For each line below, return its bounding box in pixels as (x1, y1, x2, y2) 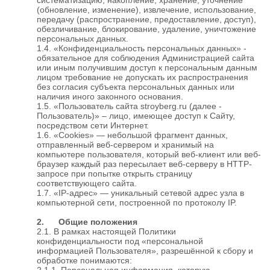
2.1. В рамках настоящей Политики (37, 226, 176, 236)
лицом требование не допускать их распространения (37, 72, 248, 82)
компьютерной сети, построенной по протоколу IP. (37, 197, 237, 207)
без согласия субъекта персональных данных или (37, 81, 234, 92)
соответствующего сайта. (37, 178, 137, 188)
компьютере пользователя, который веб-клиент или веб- (37, 149, 261, 159)
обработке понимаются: (37, 255, 132, 265)
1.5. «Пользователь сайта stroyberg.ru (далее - (37, 101, 222, 111)
